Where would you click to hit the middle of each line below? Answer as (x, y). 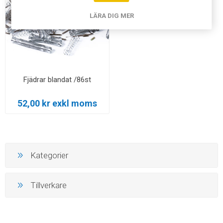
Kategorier (49, 156)
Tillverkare (49, 185)
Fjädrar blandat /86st (57, 79)
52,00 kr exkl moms (57, 103)
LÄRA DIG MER (111, 15)
